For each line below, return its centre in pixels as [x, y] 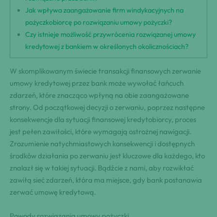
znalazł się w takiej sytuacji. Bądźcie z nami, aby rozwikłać [102, 168]
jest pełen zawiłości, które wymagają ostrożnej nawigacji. [101, 132]
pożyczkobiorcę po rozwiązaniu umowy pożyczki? [99, 23]
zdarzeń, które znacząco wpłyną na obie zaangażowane [99, 95]
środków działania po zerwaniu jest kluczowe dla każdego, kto [107, 156]
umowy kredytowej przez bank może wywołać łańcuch [97, 83]
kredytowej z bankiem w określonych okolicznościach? [107, 47]
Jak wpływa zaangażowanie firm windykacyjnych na [105, 10]
